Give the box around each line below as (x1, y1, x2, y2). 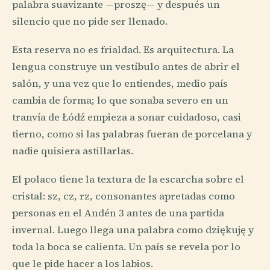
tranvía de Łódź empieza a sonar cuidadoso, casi (12, 110, 241, 125)
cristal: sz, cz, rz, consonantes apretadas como (12, 189, 235, 204)
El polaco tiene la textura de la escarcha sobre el (12, 172, 244, 187)
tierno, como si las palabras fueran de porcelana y (12, 127, 252, 142)
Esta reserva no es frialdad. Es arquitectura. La (12, 43, 234, 57)
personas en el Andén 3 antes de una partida (12, 206, 224, 221)
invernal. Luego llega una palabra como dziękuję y (12, 223, 254, 237)
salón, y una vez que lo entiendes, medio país (12, 77, 228, 91)
